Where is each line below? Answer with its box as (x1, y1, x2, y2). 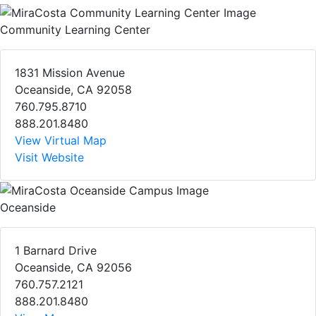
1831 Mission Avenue (15, 65, 125, 80)
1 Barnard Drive (15, 243, 97, 257)
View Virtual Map (15, 133, 107, 147)
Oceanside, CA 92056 (15, 260, 132, 274)
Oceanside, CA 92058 (15, 82, 132, 97)
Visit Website (15, 150, 84, 164)
